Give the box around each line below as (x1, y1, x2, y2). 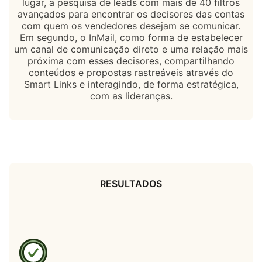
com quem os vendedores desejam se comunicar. (22, 19, 240, 32)
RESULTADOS (100, 177, 162, 189)
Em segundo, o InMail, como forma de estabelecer (19, 31, 243, 43)
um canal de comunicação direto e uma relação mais (14, 43, 248, 55)
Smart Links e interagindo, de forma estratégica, (23, 78, 239, 90)
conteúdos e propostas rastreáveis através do (29, 66, 233, 78)
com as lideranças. (89, 89, 173, 102)
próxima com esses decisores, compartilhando (27, 54, 235, 67)
